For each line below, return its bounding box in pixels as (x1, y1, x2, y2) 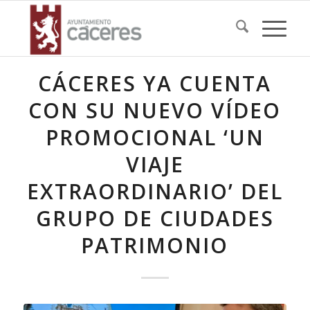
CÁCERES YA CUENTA (38, 69, 272, 98)
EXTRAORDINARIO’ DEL (26, 177, 283, 206)
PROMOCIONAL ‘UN (45, 123, 264, 152)
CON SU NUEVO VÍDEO (28, 96, 282, 125)
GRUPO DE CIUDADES (35, 204, 274, 232)
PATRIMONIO (81, 231, 229, 259)
